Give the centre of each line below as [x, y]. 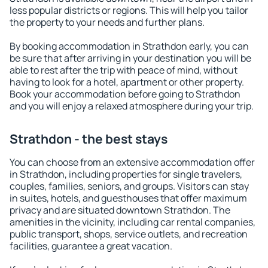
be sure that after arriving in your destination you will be [130, 58]
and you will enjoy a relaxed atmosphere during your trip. [132, 106]
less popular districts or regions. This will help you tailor [129, 10]
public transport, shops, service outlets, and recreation [129, 234]
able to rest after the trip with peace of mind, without [124, 70]
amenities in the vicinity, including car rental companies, [133, 222]
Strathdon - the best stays [89, 139]
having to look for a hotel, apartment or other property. [127, 82]
